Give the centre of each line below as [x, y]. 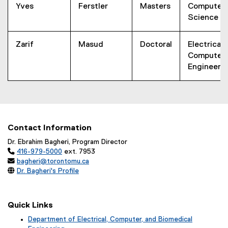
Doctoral [156, 45]
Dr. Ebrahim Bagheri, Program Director [67, 142]
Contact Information [50, 128]
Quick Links [30, 205]
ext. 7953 [79, 152]
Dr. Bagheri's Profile [48, 171]
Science [203, 18]
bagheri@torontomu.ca [53, 161]
